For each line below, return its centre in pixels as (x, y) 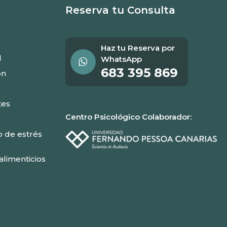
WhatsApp (121, 59)
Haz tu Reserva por (138, 48)
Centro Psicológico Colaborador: (128, 117)
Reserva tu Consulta (120, 10)
